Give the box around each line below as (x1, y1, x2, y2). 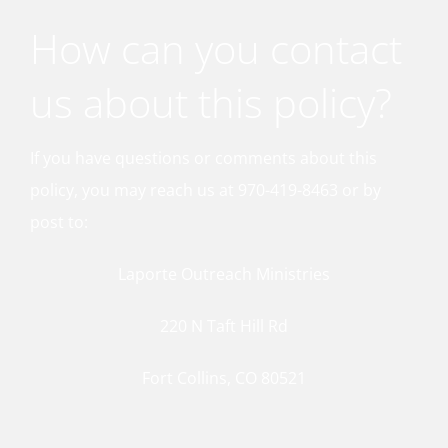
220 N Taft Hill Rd (160, 315, 288, 337)
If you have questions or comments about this (30, 147, 377, 169)
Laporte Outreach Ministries (118, 263, 330, 285)
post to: (30, 211, 88, 233)
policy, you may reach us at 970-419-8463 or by (30, 179, 381, 201)
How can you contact (30, 21, 402, 76)
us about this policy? (30, 75, 392, 130)
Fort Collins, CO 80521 (142, 367, 306, 389)
